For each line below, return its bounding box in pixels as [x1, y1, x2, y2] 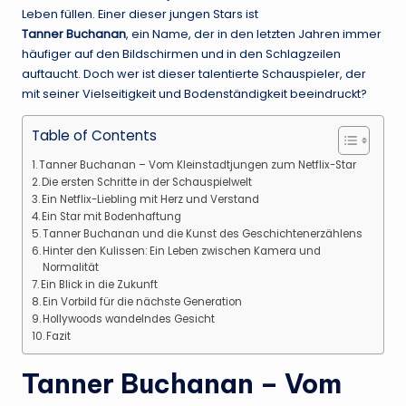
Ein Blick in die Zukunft [41, 276, 159, 292]
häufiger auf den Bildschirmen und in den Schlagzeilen [22, 45, 341, 62]
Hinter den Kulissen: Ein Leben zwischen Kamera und [43, 243, 322, 258]
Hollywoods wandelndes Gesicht [43, 311, 216, 326]
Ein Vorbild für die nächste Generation [43, 294, 243, 309]
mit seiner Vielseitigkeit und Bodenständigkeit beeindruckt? [22, 85, 367, 101]
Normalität [43, 259, 100, 275]
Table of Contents [32, 125, 157, 145]
